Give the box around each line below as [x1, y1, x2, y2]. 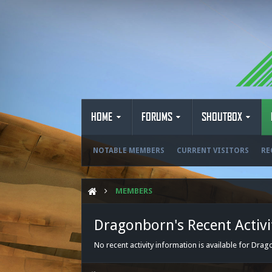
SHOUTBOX [201, 111, 242, 123]
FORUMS [141, 111, 172, 123]
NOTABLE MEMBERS [93, 146, 165, 155]
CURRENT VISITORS [177, 146, 250, 155]
